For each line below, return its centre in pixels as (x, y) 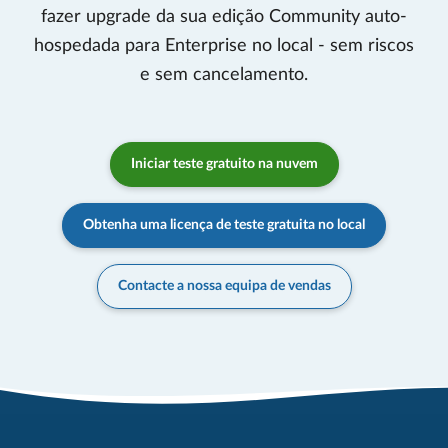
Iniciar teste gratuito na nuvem (224, 163)
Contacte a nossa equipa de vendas (224, 285)
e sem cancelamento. (224, 74)
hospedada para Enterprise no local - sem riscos (224, 45)
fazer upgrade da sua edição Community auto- (224, 16)
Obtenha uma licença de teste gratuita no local (224, 224)
